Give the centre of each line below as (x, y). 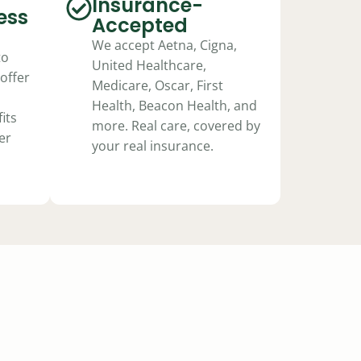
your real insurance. (153, 146)
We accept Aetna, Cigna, (164, 45)
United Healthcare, (149, 65)
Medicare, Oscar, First (158, 85)
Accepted (140, 25)
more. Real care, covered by (176, 126)
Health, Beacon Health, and (174, 106)
